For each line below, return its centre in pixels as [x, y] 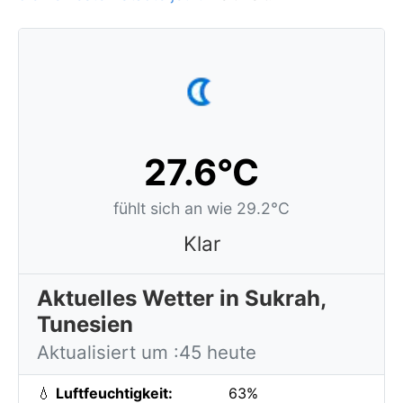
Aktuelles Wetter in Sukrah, [182, 298]
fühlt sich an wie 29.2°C [201, 208]
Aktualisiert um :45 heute [147, 352]
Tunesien [85, 324]
